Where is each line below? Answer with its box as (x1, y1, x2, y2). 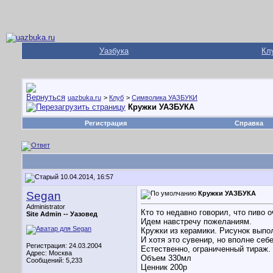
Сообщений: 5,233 (26, 257, 82, 264)
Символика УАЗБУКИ (132, 94, 197, 101)
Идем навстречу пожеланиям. (141, 217, 252, 227)
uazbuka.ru (68, 94, 101, 101)
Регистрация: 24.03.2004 (26, 242, 102, 249)
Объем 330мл (141, 253, 191, 263)
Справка (234, 119, 263, 127)
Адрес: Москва (26, 249, 72, 257)
